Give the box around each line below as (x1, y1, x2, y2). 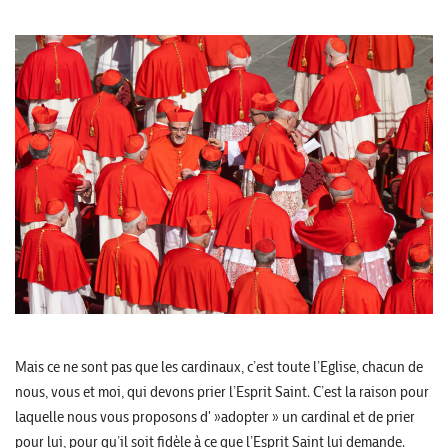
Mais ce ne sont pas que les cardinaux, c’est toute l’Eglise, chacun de (15, 356, 423, 376)
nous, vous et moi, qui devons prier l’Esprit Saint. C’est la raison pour (15, 381, 429, 401)
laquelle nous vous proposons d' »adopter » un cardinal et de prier (15, 406, 415, 426)
